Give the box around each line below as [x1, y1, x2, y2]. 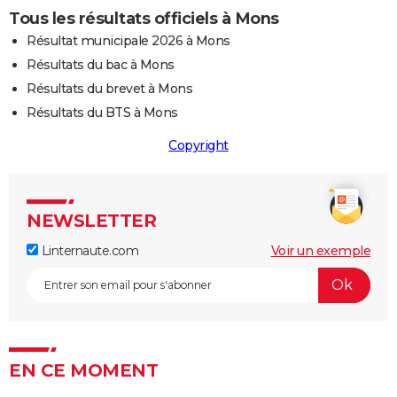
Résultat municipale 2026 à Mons [27, 32, 230, 49]
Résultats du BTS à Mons [27, 104, 178, 121]
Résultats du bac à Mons [27, 56, 175, 73]
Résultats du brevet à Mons [27, 80, 192, 97]
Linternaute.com [38, 242, 138, 259]
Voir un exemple [270, 242, 370, 259]
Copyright [168, 136, 229, 153]
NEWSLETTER [27, 209, 156, 231]
